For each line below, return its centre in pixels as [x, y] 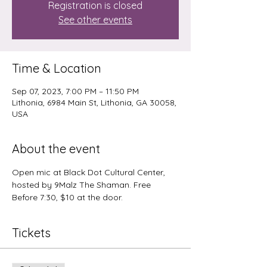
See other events [95, 19]
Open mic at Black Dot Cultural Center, [90, 172]
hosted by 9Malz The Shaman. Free [83, 184]
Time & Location [57, 68]
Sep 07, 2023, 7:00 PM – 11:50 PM [75, 91]
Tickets [31, 232]
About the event [56, 148]
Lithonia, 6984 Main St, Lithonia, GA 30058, [94, 102]
